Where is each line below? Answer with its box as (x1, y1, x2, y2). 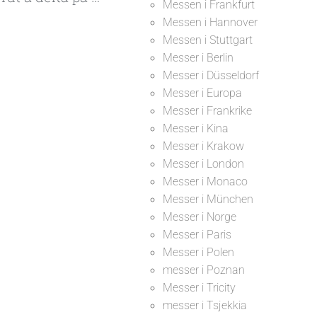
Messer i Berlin (162, 51, 234, 64)
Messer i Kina (162, 122, 229, 135)
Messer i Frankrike (162, 104, 252, 117)
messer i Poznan (162, 263, 245, 277)
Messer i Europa (162, 86, 242, 100)
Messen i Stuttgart (162, 33, 253, 47)
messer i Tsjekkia (162, 299, 247, 312)
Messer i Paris (162, 228, 231, 241)
